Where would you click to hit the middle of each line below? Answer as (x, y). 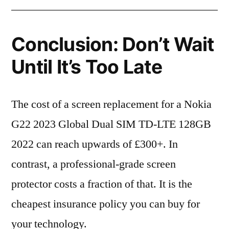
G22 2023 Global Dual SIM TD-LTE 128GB (111, 124)
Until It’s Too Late (87, 67)
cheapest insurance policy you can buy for (106, 204)
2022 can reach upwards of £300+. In (95, 144)
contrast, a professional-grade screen (94, 164)
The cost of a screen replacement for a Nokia (111, 104)
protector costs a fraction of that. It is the (102, 184)
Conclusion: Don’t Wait (113, 44)
